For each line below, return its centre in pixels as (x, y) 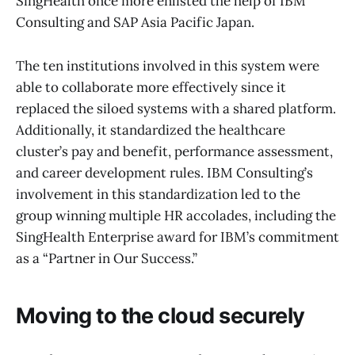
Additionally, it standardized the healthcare (151, 130)
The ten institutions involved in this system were (168, 65)
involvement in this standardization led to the (158, 194)
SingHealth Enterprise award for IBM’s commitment (177, 237)
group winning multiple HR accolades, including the (176, 215)
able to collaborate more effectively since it (151, 87)
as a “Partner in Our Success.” (107, 258)
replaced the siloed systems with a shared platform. (176, 108)
